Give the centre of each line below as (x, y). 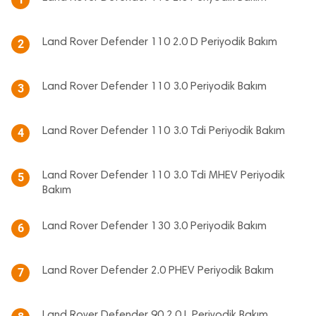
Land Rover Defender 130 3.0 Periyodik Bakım (154, 227)
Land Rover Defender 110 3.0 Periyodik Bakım (154, 87)
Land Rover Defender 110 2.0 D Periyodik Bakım (160, 43)
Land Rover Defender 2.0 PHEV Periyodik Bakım (158, 271)
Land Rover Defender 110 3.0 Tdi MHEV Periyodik (164, 176)
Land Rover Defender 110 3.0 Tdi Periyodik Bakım (164, 132)
